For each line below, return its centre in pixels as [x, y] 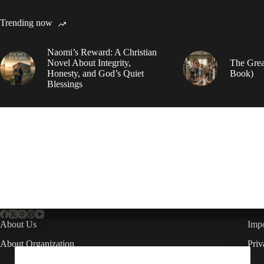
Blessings [65, 84]
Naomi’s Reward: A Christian [102, 52]
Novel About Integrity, [89, 62]
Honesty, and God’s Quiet [95, 73]
